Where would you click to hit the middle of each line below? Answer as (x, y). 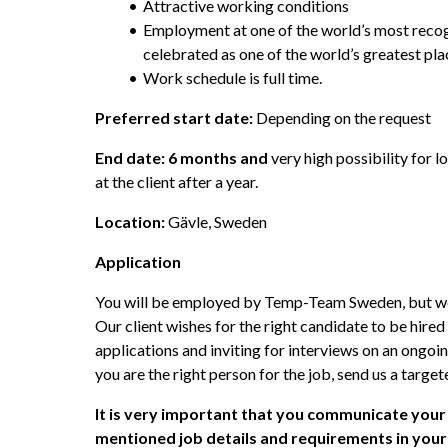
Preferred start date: (174, 117)
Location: (131, 221)
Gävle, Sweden (217, 221)
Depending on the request (342, 117)
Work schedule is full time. (232, 77)
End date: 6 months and (181, 157)
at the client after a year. (178, 181)
